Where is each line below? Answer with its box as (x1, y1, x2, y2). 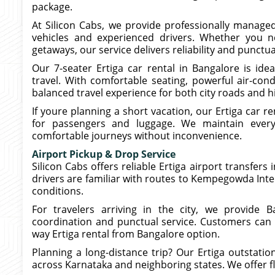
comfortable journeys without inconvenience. (32, 129, 242, 142)
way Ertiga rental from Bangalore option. (32, 227, 220, 241)
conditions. (32, 184, 83, 198)
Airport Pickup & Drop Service (32, 147, 176, 161)
